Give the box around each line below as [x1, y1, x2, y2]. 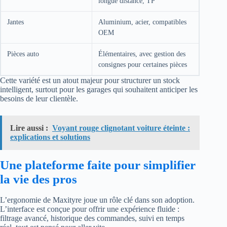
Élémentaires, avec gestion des [98, 50, 185, 58]
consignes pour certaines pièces [98, 61, 187, 68]
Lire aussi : [10, 124, 48, 132]
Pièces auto [7, 50, 39, 58]
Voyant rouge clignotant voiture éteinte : [52, 124, 190, 132]
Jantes [7, 18, 24, 26]
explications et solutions [10, 133, 90, 141]
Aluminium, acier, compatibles [98, 18, 186, 26]
